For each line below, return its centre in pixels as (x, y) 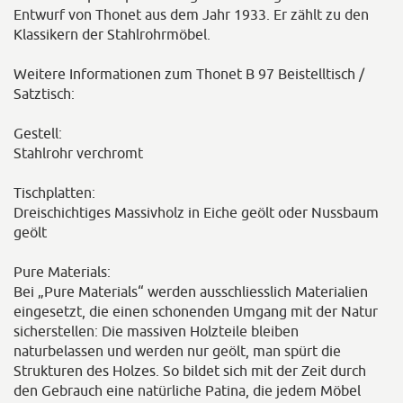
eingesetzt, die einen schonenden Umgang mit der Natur (196, 312)
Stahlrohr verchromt (78, 153)
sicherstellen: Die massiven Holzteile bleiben (156, 331)
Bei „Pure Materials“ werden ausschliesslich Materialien (191, 292)
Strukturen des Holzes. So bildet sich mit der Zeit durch (190, 371)
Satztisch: (44, 94)
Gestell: (38, 134)
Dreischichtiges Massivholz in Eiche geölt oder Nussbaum (196, 213)
